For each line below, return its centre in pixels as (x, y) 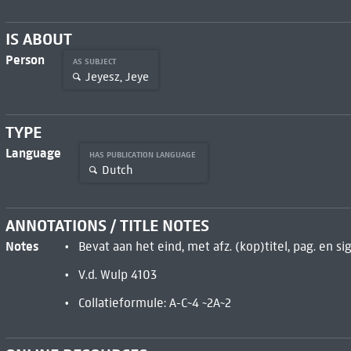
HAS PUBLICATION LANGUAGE (143, 155)
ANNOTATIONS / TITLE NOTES (107, 225)
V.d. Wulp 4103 (117, 274)
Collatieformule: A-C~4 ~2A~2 (154, 302)
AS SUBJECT (95, 62)
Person (25, 60)
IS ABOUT (38, 40)
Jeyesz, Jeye (117, 76)
